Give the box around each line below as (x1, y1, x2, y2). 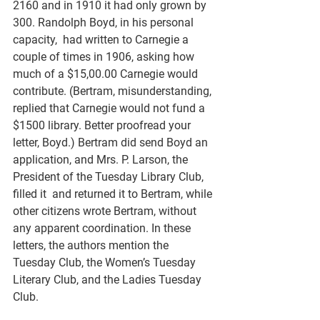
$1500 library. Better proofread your (13, 118, 194, 132)
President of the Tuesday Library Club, (13, 169, 206, 184)
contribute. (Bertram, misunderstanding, (13, 84, 214, 98)
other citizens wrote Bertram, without (13, 204, 199, 218)
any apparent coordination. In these (13, 221, 194, 235)
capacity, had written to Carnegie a (13, 32, 191, 46)
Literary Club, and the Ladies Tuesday (13, 272, 204, 286)
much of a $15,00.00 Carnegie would (13, 66, 201, 81)
